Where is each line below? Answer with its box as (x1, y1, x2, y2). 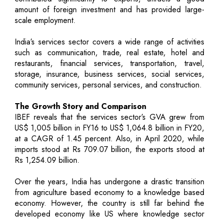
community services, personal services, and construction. (15, 79, 202, 90)
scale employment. (15, 14, 76, 26)
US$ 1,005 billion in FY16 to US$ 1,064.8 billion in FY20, (15, 122, 204, 133)
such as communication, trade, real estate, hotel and (15, 46, 204, 58)
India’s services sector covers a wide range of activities (15, 36, 204, 47)
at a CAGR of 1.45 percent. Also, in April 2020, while (15, 132, 204, 144)
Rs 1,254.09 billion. (15, 154, 80, 166)
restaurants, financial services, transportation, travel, (15, 57, 204, 69)
